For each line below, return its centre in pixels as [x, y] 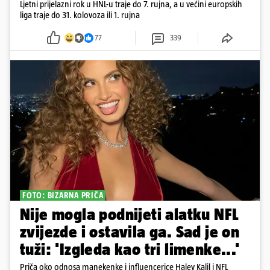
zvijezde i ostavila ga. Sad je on [130, 232]
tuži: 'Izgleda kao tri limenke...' [130, 250]
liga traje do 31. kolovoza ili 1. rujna [80, 15]
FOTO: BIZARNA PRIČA [63, 196]
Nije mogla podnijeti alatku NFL [130, 215]
